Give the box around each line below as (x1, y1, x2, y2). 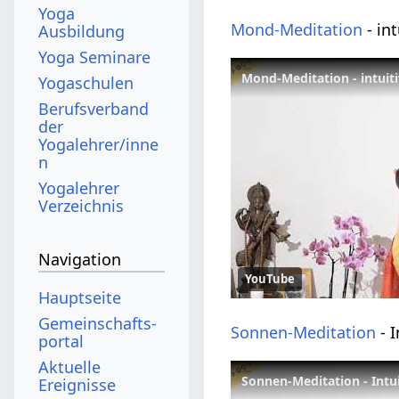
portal (38, 330, 85, 352)
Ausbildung (38, 20, 126, 42)
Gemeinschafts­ (38, 312, 158, 334)
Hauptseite (38, 286, 122, 308)
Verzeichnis (38, 194, 125, 216)
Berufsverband (38, 97, 150, 119)
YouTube (245, 271, 296, 288)
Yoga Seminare (38, 45, 151, 68)
